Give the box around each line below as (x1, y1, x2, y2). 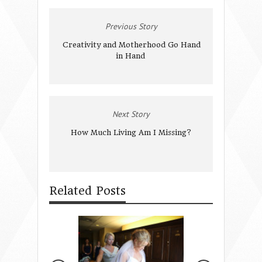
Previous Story (105, 20, 157, 32)
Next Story (112, 108, 150, 119)
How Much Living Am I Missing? (70, 127, 192, 137)
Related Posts (49, 184, 126, 198)
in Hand (116, 51, 145, 60)
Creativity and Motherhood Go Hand (63, 40, 201, 49)
